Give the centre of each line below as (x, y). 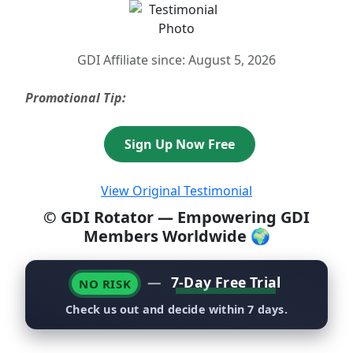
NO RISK (105, 284)
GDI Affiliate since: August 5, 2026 (176, 60)
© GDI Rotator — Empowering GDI (176, 217)
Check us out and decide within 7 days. (176, 309)
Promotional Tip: (76, 98)
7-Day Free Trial (226, 282)
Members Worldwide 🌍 (176, 236)
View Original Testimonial (176, 191)
